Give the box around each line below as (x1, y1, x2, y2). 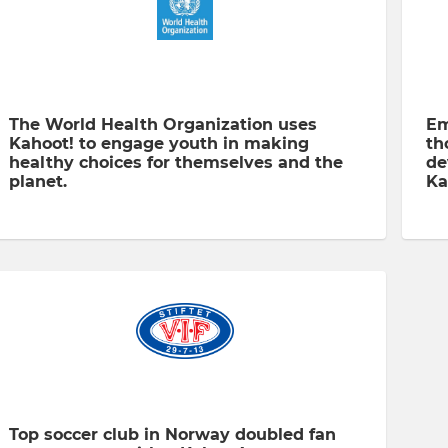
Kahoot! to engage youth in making (8, 133, 309, 153)
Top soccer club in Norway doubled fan (8, 424, 336, 444)
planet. (8, 171, 67, 191)
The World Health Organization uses (8, 114, 317, 134)
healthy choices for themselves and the (8, 152, 343, 172)
